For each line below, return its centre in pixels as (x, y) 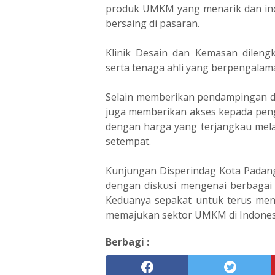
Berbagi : (127, 242)
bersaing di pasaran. (153, 23)
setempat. (128, 141)
